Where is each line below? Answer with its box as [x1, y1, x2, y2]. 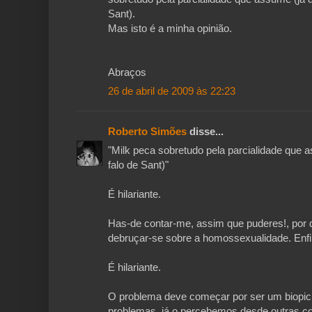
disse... [187, 125, 224, 138]
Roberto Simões [108, 125, 187, 138]
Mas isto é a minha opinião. [108, 22, 232, 35]
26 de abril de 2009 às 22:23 [108, 85, 235, 97]
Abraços [108, 66, 146, 79]
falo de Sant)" [108, 159, 169, 171]
